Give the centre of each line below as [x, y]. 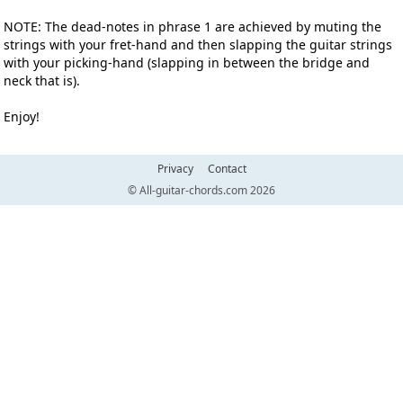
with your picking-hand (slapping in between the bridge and [187, 63]
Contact [227, 169]
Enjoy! [22, 116]
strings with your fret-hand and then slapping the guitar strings [198, 45]
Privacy [175, 169]
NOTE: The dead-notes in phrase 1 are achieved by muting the [193, 27]
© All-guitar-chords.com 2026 [201, 190]
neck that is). [42, 81]
